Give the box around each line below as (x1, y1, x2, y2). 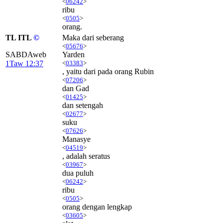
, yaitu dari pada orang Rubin (62, 67, 154, 76)
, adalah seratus (62, 151, 110, 160)
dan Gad (62, 84, 89, 93)
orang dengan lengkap (62, 202, 132, 211)
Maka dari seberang (62, 33, 124, 42)
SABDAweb (5, 50, 46, 59)
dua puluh (62, 168, 94, 177)
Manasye (62, 134, 91, 143)
